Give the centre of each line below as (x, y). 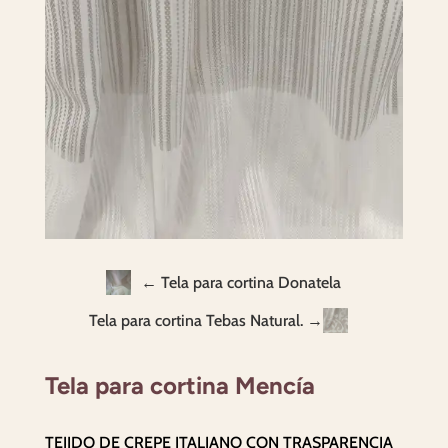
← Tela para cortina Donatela (241, 282)
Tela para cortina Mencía (179, 385)
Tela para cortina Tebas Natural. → (206, 320)
